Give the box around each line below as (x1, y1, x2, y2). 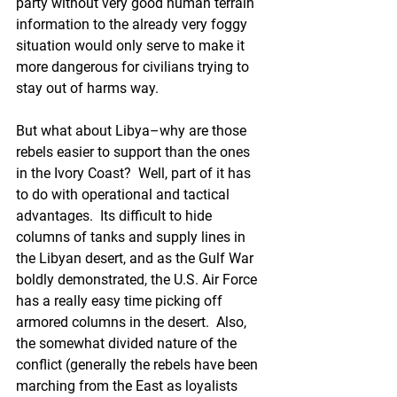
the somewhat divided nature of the (16, 335, 240, 352)
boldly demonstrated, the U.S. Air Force (16, 271, 261, 288)
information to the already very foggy (16, 16, 251, 33)
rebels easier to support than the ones (16, 144, 253, 160)
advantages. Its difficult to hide (16, 207, 215, 224)
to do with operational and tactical (16, 186, 233, 203)
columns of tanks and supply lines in (16, 229, 249, 245)
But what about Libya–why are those (16, 122, 250, 139)
